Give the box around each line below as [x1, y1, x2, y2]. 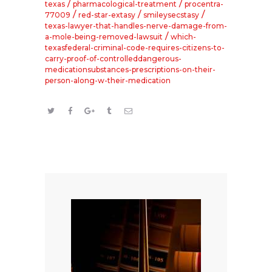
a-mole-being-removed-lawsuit [45, 32, 163, 42]
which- [171, 32, 196, 42]
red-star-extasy [78, 10, 135, 20]
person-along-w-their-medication [45, 76, 171, 86]
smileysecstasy [143, 10, 199, 20]
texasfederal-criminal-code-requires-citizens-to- [45, 43, 225, 53]
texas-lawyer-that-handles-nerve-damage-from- [45, 21, 227, 31]
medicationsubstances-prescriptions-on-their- [45, 65, 216, 75]
